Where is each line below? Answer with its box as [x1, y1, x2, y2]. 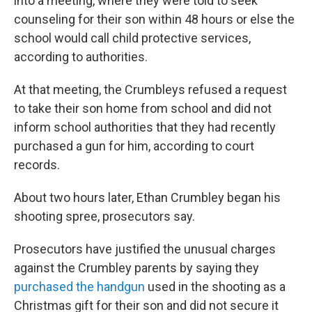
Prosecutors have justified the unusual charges [14, 242, 276, 256]
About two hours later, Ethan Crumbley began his [14, 190, 281, 205]
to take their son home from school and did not [14, 101, 272, 116]
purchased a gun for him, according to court [14, 139, 254, 153]
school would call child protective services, [14, 31, 251, 45]
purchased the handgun [14, 279, 145, 294]
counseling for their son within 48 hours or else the [14, 12, 295, 26]
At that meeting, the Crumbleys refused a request [14, 82, 287, 97]
